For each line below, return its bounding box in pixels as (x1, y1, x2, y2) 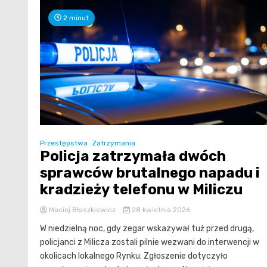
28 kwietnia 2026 (129, 206, 190, 215)
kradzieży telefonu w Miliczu (40, 181, 243, 198)
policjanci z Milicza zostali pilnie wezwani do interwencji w (40, 237, 259, 248)
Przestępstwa (40, 139, 88, 148)
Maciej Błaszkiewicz (47, 206, 117, 215)
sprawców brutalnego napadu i (40, 164, 260, 182)
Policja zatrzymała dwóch (40, 148, 226, 165)
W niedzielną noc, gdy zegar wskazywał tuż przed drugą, (40, 223, 254, 234)
